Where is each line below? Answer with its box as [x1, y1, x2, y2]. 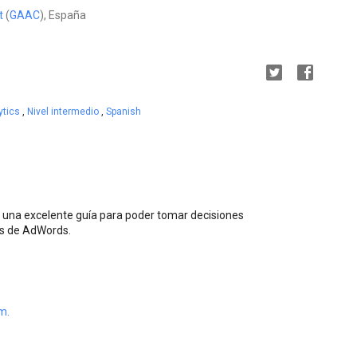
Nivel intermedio [27, 105, 101, 117]
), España [40, 8, 86, 22]
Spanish [106, 105, 141, 117]
